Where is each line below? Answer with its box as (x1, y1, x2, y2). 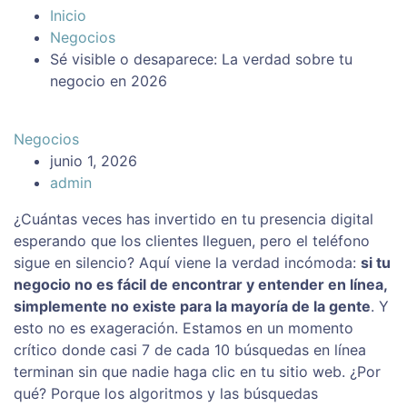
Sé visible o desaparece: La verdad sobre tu (50, 50, 352, 69)
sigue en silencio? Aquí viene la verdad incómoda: (14, 253, 361, 273)
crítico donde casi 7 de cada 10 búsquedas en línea (14, 341, 366, 360)
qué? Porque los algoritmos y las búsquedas (14, 384, 318, 403)
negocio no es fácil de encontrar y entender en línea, (14, 275, 387, 294)
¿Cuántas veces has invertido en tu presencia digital (14, 210, 373, 229)
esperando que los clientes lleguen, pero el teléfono (14, 232, 370, 251)
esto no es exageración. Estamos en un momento (14, 319, 353, 338)
